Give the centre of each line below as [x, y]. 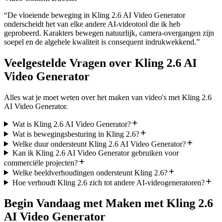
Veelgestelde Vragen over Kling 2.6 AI [100, 63]
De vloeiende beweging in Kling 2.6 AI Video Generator [96, 15]
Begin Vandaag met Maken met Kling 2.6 [109, 203]
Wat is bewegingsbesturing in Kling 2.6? [76, 134]
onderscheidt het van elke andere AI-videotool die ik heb [92, 24]
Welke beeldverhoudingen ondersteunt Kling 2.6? [90, 172]
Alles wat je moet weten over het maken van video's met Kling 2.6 [108, 97]
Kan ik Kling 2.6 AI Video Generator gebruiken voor [95, 153]
